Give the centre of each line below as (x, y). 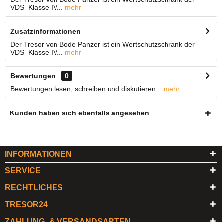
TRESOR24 (26, 204)
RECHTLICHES (34, 188)
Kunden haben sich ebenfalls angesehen (80, 113)
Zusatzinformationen (46, 31)
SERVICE (23, 171)
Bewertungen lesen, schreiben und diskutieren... (86, 89)
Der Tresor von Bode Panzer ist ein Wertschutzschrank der (104, 44)
